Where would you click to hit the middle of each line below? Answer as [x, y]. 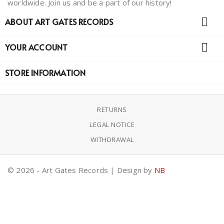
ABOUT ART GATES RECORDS [59, 22]
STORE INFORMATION [45, 73]
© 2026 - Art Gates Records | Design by [81, 170]
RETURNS [112, 110]
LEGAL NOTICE [112, 125]
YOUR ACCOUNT [36, 47]
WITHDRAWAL [112, 140]
